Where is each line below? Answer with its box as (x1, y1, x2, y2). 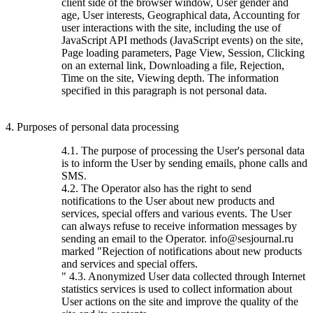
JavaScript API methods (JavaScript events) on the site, (61, 34, 303, 46)
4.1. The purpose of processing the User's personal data (61, 144, 305, 156)
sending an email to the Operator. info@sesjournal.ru (61, 232, 293, 245)
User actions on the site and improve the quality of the (61, 295, 298, 307)
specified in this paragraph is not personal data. (61, 84, 267, 96)
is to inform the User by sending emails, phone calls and (61, 156, 307, 169)
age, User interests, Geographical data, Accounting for (61, 8, 300, 21)
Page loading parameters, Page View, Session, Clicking (61, 46, 305, 59)
